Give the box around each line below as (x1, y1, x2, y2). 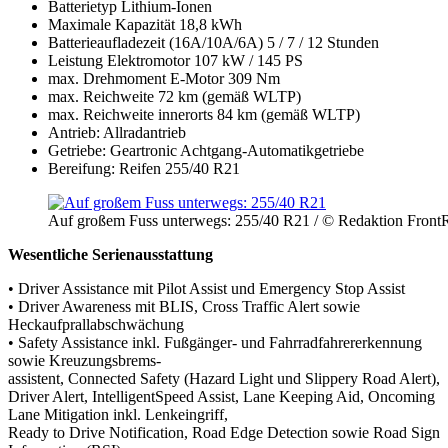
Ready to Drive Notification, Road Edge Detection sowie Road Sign (8, 423, 440, 441)
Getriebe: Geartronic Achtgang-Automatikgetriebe (48, 141, 364, 159)
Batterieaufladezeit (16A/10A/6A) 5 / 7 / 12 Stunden (48, 33, 379, 51)
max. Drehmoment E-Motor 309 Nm (48, 69, 280, 87)
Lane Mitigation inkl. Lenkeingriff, (8, 405, 228, 423)
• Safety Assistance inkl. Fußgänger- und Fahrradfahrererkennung (8, 333, 422, 351)
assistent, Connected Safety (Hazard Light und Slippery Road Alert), (8, 369, 440, 387)
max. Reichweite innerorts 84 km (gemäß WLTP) (48, 105, 360, 123)
